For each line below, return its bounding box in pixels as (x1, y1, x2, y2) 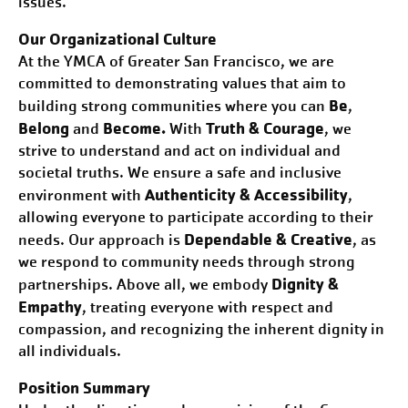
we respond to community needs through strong (18, 251, 355, 272)
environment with (18, 185, 145, 206)
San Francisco (184, 51, 280, 72)
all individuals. (18, 341, 121, 362)
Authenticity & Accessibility (145, 184, 348, 205)
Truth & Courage (206, 117, 324, 138)
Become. (103, 117, 166, 138)
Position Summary (18, 377, 150, 398)
